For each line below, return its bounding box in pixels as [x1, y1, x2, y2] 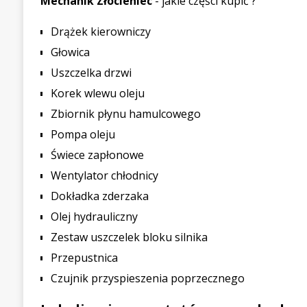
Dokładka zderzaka [50, 188, 149, 204]
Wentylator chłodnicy [50, 168, 158, 183]
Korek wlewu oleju [50, 86, 145, 101]
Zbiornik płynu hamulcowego [50, 106, 201, 121]
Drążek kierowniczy [50, 24, 151, 39]
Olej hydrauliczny [50, 209, 138, 224]
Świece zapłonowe [50, 147, 144, 162]
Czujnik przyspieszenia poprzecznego [50, 271, 245, 286]
